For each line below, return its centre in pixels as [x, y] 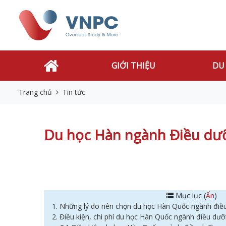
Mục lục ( [189, 195]
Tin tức [74, 92]
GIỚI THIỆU [134, 66]
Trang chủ [35, 92]
